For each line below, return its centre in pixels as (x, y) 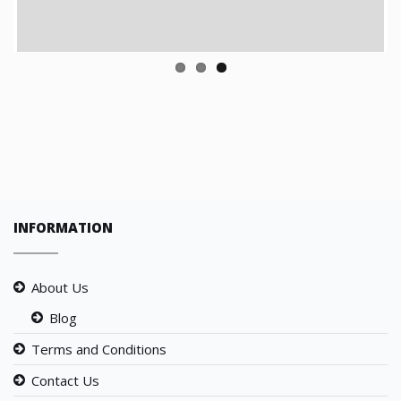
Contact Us (65, 376)
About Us (60, 283)
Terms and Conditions (99, 345)
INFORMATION (63, 223)
